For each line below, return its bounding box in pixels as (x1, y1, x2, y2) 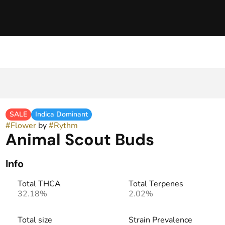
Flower (10, 120, 36, 131)
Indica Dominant (35, 109, 88, 119)
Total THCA (17, 178, 61, 189)
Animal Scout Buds (5, 129, 154, 150)
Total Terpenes (128, 178, 183, 189)
